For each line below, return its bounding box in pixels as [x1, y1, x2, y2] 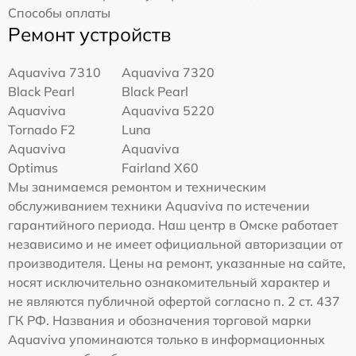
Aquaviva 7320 [122, 64, 215, 81]
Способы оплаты [8, 5, 110, 21]
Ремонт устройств [8, 22, 171, 47]
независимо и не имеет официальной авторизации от [8, 236, 342, 253]
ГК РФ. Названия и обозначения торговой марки [8, 312, 311, 329]
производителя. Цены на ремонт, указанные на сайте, [8, 255, 346, 272]
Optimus [8, 160, 58, 176]
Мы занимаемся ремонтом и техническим [8, 179, 266, 195]
